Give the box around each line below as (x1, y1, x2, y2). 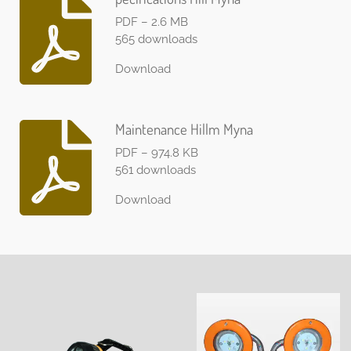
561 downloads (114, 162, 196, 177)
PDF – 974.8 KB (114, 145, 198, 160)
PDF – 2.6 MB (114, 14, 188, 29)
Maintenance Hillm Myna (114, 120, 253, 139)
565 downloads (114, 31, 197, 46)
